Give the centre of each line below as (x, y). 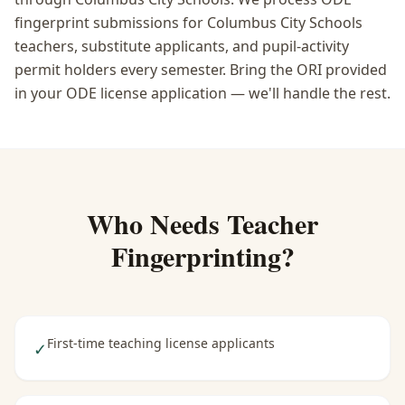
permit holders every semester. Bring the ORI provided (201, 70)
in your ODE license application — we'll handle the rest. (202, 93)
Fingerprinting (196, 256)
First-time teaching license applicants (161, 343)
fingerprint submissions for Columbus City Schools (188, 23)
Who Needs (157, 223)
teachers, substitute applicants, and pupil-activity (182, 46)
